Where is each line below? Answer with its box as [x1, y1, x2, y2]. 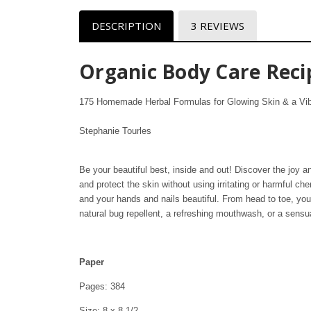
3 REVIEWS [190, 19, 244, 33]
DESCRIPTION [91, 19, 161, 33]
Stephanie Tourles [79, 126, 151, 137]
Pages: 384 [79, 281, 125, 292]
